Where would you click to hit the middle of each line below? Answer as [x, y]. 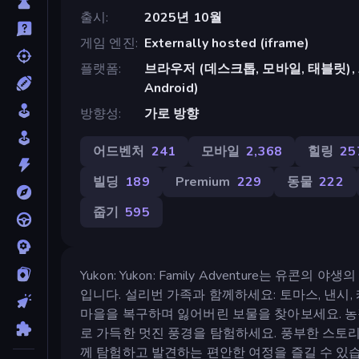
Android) [171, 88]
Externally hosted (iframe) [227, 43]
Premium [203, 182]
